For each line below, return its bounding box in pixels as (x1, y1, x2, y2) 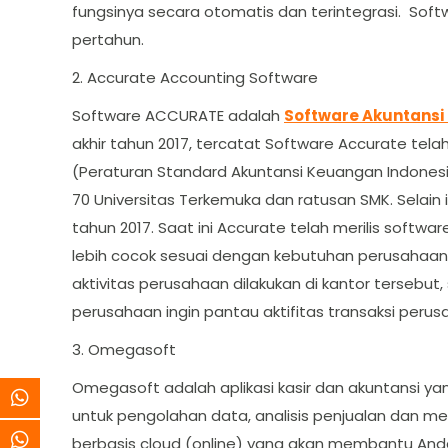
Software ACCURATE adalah (72, 105, 284, 126)
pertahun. (72, 29, 144, 50)
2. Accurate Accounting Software (72, 67, 318, 88)
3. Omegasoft (72, 339, 176, 360)
